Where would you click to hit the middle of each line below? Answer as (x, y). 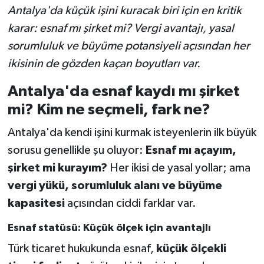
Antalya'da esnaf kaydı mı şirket (123, 91)
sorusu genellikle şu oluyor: (76, 151)
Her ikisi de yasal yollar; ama (179, 168)
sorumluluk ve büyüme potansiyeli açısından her (128, 46)
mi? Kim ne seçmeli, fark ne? (109, 109)
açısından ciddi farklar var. (130, 204)
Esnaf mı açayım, (191, 151)
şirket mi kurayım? (57, 168)
